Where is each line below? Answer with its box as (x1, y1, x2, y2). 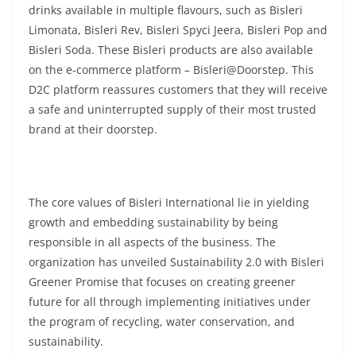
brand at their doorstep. (29, 122, 157, 137)
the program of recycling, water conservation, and (29, 314, 295, 329)
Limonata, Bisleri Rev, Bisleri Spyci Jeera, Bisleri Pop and (29, 22, 327, 37)
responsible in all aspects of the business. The (29, 234, 276, 250)
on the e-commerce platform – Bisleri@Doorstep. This (29, 62, 314, 77)
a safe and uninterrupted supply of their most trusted (29, 102, 316, 117)
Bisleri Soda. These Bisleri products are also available (29, 42, 313, 57)
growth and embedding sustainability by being (29, 215, 278, 230)
